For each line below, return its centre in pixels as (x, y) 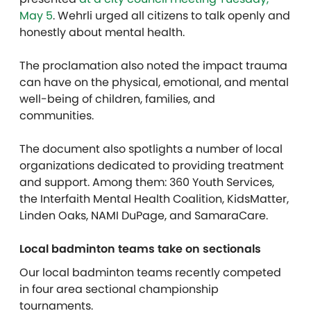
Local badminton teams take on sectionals (140, 249)
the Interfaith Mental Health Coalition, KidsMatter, (154, 199)
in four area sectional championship (119, 289)
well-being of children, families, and (117, 99)
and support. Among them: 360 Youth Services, (147, 182)
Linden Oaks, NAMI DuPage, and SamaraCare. (144, 216)
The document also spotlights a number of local (151, 149)
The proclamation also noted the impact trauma (153, 66)
